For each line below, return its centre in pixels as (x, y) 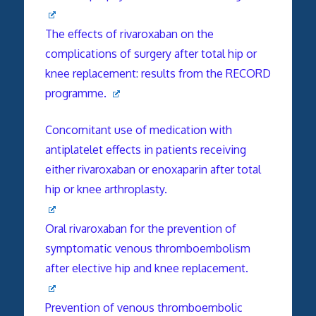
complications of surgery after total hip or (151, 53)
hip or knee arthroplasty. (106, 189)
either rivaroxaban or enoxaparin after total (153, 169)
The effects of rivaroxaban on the (129, 34)
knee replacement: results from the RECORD (158, 73)
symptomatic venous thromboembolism (147, 248)
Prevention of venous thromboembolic (144, 307)
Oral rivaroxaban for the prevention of (140, 228)
